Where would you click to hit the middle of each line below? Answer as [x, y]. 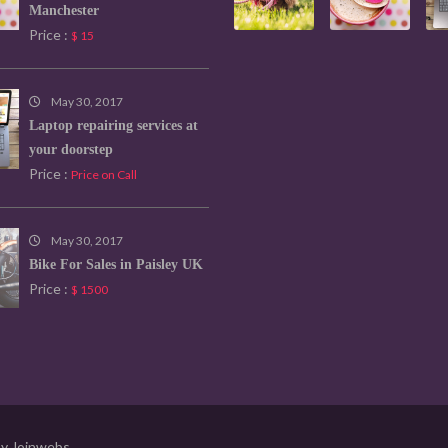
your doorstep [71, 150]
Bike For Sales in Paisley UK [116, 265]
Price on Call [104, 175]
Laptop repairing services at [113, 126]
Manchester [64, 11]
